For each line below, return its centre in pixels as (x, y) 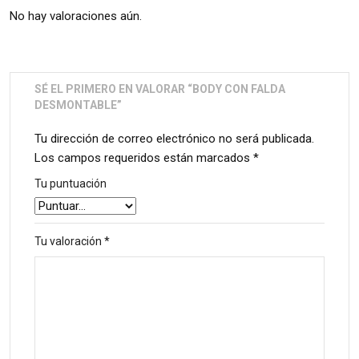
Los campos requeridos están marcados (144, 157)
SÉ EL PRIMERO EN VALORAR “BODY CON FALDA (160, 89)
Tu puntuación (71, 183)
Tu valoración (69, 241)
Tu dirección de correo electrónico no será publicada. (174, 138)
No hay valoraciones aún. (76, 16)
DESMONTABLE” (78, 105)
